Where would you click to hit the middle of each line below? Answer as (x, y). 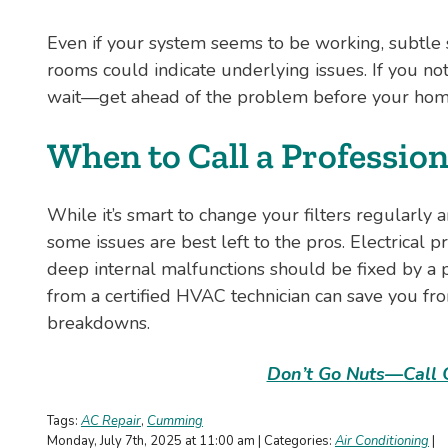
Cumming (175, 421)
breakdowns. (98, 323)
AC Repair (111, 421)
